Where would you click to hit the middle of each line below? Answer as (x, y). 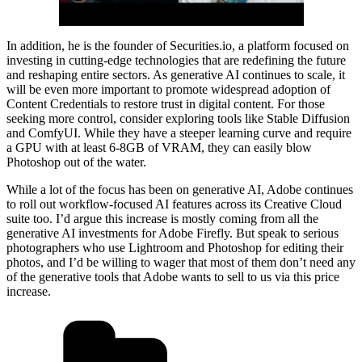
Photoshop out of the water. (76, 162)
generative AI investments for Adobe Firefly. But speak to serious (173, 233)
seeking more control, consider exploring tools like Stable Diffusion (178, 118)
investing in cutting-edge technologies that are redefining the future (176, 60)
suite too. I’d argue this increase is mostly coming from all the (162, 218)
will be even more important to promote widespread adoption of (168, 89)
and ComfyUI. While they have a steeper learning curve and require (179, 133)
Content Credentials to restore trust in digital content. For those (166, 103)
